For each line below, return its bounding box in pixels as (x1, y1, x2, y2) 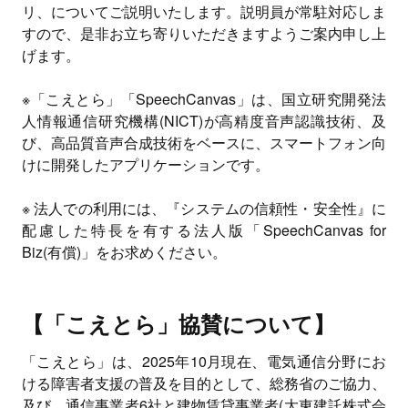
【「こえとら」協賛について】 (22, 308, 335, 339)
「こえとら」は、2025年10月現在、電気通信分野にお (22, 351, 386, 372)
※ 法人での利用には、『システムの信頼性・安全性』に (22, 198, 386, 219)
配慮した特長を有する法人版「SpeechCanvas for (22, 219, 386, 240)
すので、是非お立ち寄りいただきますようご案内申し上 (22, 23, 386, 44)
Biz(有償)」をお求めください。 (22, 241, 227, 262)
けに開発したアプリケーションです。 (22, 154, 270, 175)
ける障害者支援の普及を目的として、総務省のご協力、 (22, 372, 386, 393)
